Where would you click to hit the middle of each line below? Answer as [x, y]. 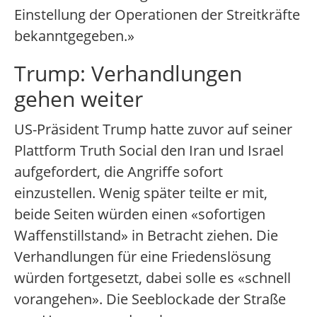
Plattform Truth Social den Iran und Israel [149, 151]
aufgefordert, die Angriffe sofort [119, 172]
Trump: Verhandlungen [128, 74]
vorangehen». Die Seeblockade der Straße [150, 299]
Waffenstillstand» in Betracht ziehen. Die [146, 236]
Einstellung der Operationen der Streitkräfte [157, 15]
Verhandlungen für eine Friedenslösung [143, 257]
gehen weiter [79, 99]
